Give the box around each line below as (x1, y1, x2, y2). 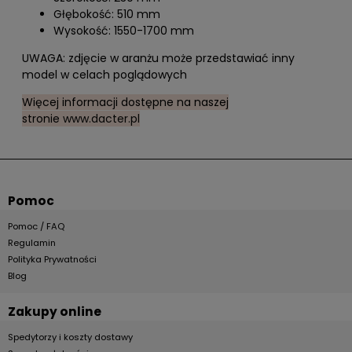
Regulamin (8, 236, 56, 249)
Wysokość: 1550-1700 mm (53, 23, 194, 38)
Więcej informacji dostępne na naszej (22, 94, 229, 110)
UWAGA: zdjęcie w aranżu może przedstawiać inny (22, 50, 295, 66)
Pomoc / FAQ (8, 220, 64, 233)
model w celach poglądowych (22, 67, 187, 82)
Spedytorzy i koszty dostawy (8, 331, 133, 343)
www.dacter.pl (63, 111, 140, 126)
